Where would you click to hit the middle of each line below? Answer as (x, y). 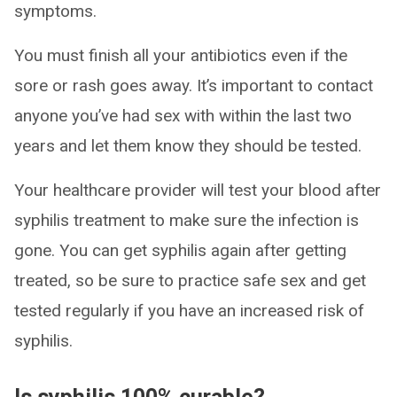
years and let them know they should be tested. (188, 146)
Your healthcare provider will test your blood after (198, 191)
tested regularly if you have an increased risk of (189, 311)
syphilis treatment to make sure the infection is (187, 221)
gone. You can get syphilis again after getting (180, 251)
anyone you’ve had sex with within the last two (183, 116)
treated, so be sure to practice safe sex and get (190, 281)
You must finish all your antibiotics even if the (181, 56)
